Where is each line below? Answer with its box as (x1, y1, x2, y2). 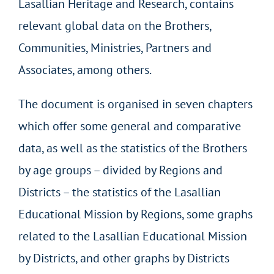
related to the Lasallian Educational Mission (18, 228, 247, 244)
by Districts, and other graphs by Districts (18, 250, 229, 266)
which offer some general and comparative (18, 117, 241, 134)
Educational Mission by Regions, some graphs (18, 206, 253, 222)
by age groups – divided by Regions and (18, 161, 223, 178)
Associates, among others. (18, 61, 152, 78)
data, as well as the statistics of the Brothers (18, 139, 247, 156)
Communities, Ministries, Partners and (18, 39, 212, 56)
